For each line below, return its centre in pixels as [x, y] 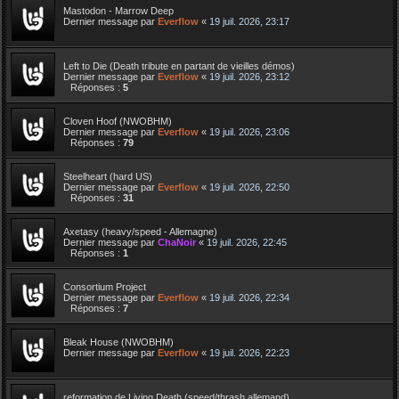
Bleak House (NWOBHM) [118, 342]
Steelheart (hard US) [108, 176]
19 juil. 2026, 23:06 [249, 131]
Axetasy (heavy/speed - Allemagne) [140, 231]
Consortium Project [105, 286]
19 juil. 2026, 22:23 [249, 352]
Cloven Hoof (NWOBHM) [118, 121]
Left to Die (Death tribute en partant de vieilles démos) [179, 65]
